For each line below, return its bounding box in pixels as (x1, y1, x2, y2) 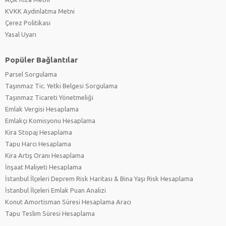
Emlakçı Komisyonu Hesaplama (5, 117, 95, 124)
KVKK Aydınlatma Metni (5, 7, 75, 15)
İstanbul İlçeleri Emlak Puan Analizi (5, 186, 106, 194)
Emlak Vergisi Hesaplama (5, 105, 79, 112)
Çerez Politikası (5, 19, 50, 26)
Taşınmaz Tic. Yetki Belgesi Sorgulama (5, 82, 118, 89)
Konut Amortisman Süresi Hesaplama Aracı (5, 198, 131, 205)
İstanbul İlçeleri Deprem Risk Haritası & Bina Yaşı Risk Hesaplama (5, 175, 193, 182)
